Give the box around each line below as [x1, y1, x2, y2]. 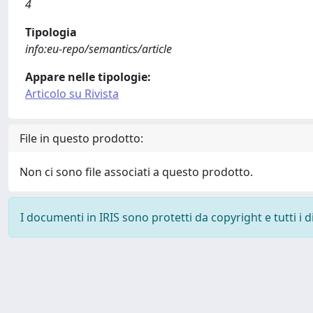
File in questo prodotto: [20, 131, 143, 146]
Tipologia [25, 24, 77, 40]
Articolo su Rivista [25, 86, 119, 101]
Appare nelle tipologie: [25, 69, 151, 85]
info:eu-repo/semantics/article [25, 41, 172, 57]
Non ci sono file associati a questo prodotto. [20, 164, 253, 180]
